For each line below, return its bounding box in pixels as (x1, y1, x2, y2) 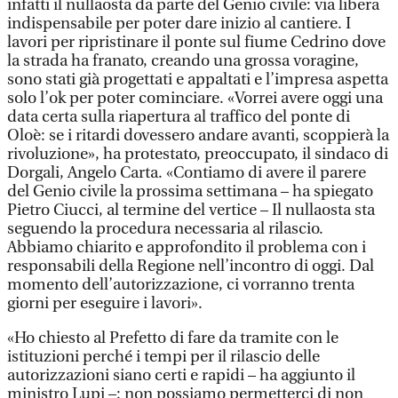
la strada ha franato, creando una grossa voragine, (7, 52, 359, 70)
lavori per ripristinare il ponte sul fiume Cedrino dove (7, 33, 386, 52)
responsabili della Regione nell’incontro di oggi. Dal (7, 257, 374, 275)
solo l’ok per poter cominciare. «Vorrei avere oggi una (7, 89, 383, 107)
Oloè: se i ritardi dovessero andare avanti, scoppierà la (7, 126, 389, 145)
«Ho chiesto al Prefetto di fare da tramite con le (7, 329, 338, 347)
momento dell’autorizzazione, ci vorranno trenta (7, 275, 354, 294)
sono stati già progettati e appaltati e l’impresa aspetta (7, 70, 388, 89)
